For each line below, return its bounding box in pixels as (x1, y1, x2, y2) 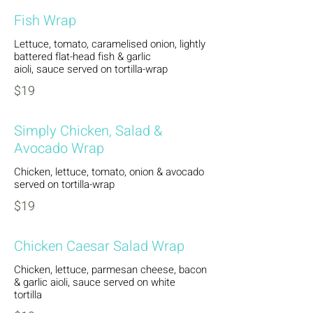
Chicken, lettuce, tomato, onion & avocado (14, 164, 204, 180)
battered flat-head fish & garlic (14, 49, 151, 64)
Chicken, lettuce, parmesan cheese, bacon (14, 262, 207, 277)
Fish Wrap (14, 10, 76, 31)
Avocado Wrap (14, 138, 104, 159)
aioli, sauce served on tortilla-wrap (14, 61, 168, 77)
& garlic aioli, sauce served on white (14, 275, 175, 290)
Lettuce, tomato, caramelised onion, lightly (14, 36, 205, 52)
